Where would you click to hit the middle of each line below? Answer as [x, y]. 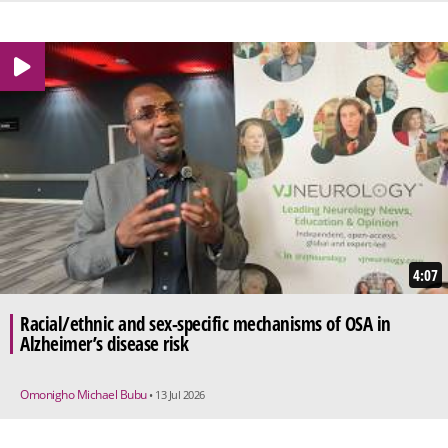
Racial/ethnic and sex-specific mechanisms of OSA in [205, 324]
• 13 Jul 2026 [177, 395]
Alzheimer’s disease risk [104, 344]
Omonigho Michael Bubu [84, 395]
